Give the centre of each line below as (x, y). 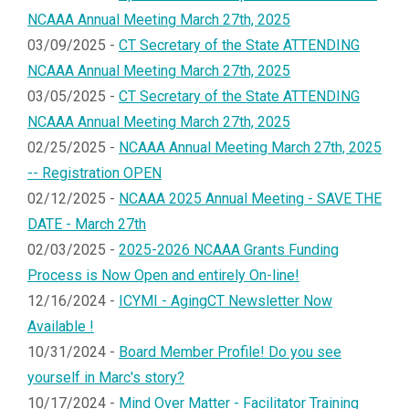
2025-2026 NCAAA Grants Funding (229, 249)
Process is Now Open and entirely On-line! (163, 275)
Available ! (61, 326)
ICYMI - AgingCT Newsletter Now (225, 300)
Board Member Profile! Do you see (230, 351)
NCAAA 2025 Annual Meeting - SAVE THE (250, 198)
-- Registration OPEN (94, 173)
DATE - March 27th (87, 224)
